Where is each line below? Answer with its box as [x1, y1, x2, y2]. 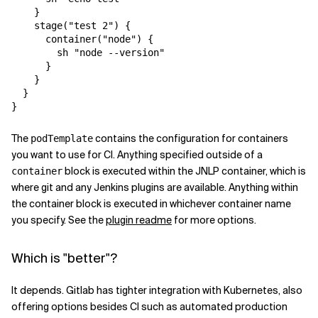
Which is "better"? [11, 250, 117, 267]
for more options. [172, 214, 256, 226]
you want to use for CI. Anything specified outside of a [11, 148, 263, 161]
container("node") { [11, 33, 153, 45]
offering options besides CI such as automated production [11, 300, 287, 313]
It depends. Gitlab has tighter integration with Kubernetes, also [11, 284, 302, 297]
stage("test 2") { [11, 20, 131, 31]
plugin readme [106, 214, 172, 226]
